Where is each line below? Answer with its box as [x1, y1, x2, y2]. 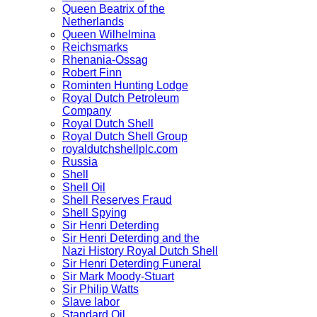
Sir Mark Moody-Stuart [62, 270, 174, 283]
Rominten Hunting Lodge [62, 79, 188, 92]
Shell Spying [62, 207, 127, 219]
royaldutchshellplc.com [62, 143, 178, 156]
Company [62, 105, 111, 117]
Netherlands [62, 16, 124, 28]
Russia [62, 156, 98, 168]
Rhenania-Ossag [62, 54, 148, 67]
